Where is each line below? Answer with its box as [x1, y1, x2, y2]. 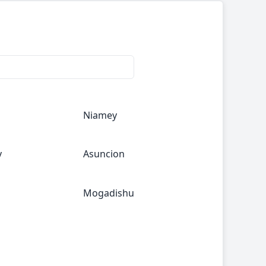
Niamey [83, 108, 118, 122]
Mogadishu [83, 186, 135, 200]
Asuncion [83, 147, 125, 161]
